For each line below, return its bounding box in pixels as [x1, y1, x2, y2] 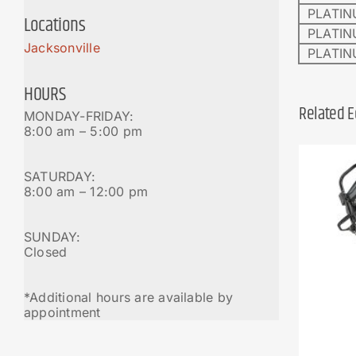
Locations [24, 10, 86, 40]
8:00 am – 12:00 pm [24, 184, 149, 200]
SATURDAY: [24, 168, 96, 185]
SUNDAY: [24, 229, 81, 246]
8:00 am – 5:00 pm [24, 123, 143, 140]
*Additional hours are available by [24, 289, 234, 306]
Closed [24, 244, 68, 261]
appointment [24, 304, 101, 321]
